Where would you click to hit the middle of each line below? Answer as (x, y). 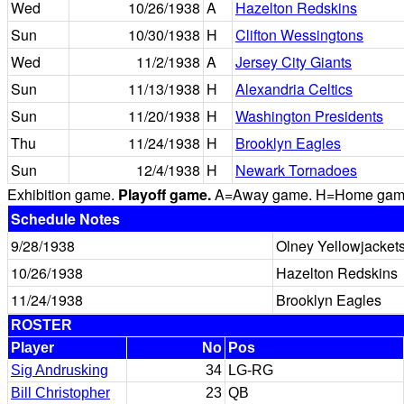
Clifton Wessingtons (299, 35)
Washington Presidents (309, 116)
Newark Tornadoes (296, 170)
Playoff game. (165, 194)
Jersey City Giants (294, 62)
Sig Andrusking (60, 370)
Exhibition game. (63, 194)
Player (32, 348)
